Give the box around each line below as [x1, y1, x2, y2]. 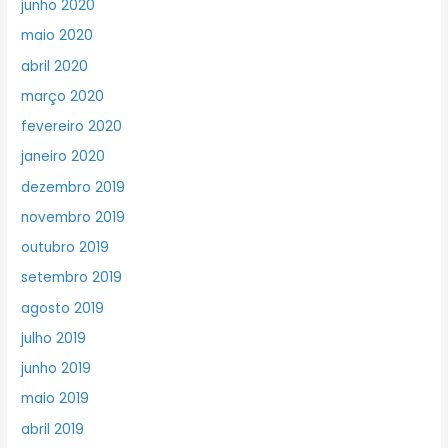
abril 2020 [21, 56, 89, 76]
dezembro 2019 [21, 177, 126, 197]
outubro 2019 [21, 238, 110, 258]
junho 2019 [21, 359, 92, 379]
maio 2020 [21, 26, 94, 46]
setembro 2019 [21, 268, 123, 288]
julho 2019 [21, 328, 87, 348]
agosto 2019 [21, 298, 105, 318]
